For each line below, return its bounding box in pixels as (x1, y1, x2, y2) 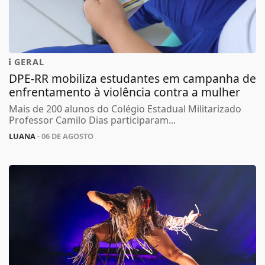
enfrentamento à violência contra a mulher (9, 84, 240, 100)
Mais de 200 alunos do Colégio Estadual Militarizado (9, 102, 241, 115)
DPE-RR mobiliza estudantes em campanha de (9, 70, 256, 86)
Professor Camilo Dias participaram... (9, 114, 176, 127)
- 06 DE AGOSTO (35, 131, 93, 141)
